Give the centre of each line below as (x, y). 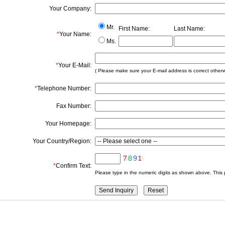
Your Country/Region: (62, 141)
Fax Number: (74, 106)
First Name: (134, 29)
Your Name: (75, 34)
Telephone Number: (64, 89)
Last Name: (189, 29)
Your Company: (70, 9)
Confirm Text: (74, 166)
